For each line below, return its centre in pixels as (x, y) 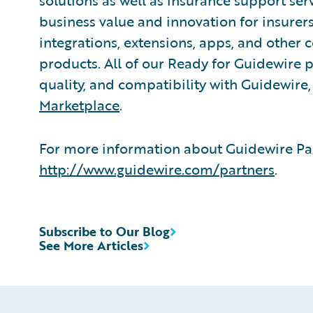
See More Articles (91, 245)
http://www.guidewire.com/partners (157, 169)
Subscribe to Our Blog (104, 231)
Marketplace (79, 105)
